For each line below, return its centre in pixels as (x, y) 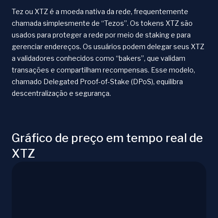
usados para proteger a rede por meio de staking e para (101, 35)
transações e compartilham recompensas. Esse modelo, (103, 70)
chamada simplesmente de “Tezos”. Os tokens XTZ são (102, 23)
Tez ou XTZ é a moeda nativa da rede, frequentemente (100, 12)
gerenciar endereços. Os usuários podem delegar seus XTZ (108, 47)
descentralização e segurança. (61, 93)
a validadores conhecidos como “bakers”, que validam (99, 58)
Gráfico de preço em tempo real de (107, 138)
